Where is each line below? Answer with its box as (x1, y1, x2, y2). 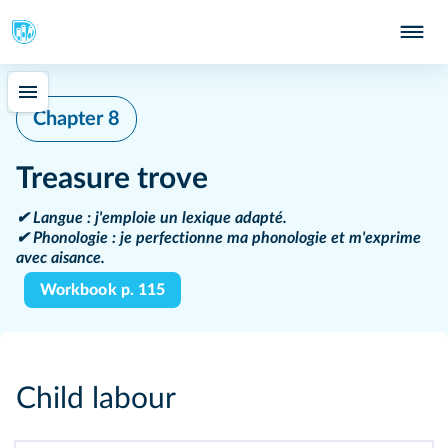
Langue (33, 210, 83, 226)
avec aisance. (16, 250, 105, 266)
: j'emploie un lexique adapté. (83, 210, 287, 226)
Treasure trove (16, 164, 208, 194)
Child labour (16, 384, 176, 414)
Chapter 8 (33, 109, 120, 129)
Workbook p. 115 (40, 282, 166, 298)
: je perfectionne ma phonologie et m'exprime (108, 230, 421, 246)
